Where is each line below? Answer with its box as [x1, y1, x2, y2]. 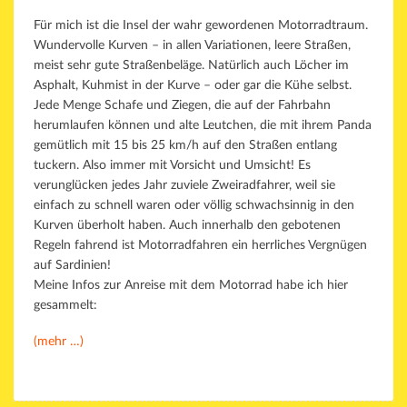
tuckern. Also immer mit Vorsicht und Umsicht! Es [34, 159, 311, 173]
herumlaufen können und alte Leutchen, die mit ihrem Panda [34, 119, 372, 133]
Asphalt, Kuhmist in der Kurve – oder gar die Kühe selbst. [34, 79, 352, 93]
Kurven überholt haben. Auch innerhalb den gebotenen [34, 219, 341, 233]
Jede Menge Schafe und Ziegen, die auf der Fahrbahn [34, 99, 331, 113]
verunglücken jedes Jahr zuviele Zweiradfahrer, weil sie [34, 179, 335, 193]
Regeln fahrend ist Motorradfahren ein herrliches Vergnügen [34, 239, 367, 253]
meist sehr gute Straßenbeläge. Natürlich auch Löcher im [34, 59, 349, 73]
